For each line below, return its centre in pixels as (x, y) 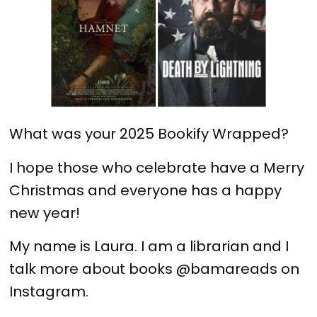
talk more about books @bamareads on (155, 269)
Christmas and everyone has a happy (146, 190)
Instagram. (51, 292)
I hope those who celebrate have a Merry (157, 167)
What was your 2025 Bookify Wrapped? (151, 134)
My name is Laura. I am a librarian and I (149, 247)
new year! (47, 213)
